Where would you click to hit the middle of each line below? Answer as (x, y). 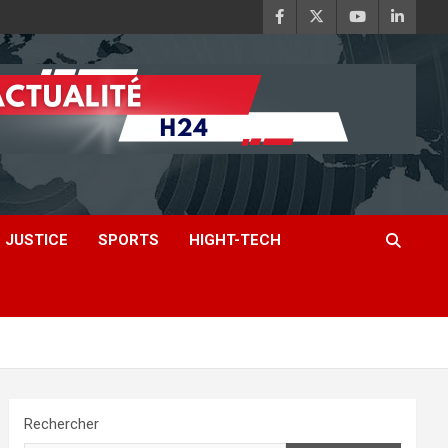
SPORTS (128, 240)
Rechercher (62, 424)
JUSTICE (36, 240)
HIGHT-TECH (235, 240)
